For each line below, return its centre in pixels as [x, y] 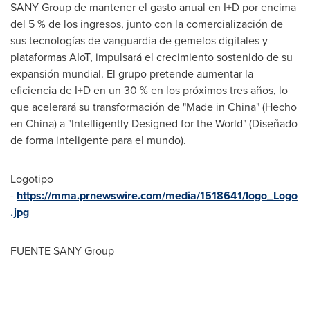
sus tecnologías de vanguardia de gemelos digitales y [139, 40]
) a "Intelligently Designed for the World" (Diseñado [176, 124]
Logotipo [32, 179]
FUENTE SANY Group [62, 251]
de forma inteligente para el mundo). [98, 140]
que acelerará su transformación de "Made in [119, 107]
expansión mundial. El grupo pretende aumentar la [132, 74]
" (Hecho [276, 107]
